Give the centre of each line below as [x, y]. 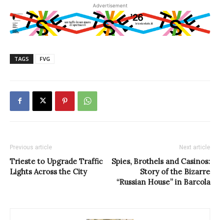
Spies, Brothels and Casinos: [161, 161]
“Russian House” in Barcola [163, 182]
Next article [195, 147]
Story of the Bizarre [175, 171]
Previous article [31, 147]
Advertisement [110, 5]
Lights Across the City [48, 171]
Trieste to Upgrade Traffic [56, 161]
